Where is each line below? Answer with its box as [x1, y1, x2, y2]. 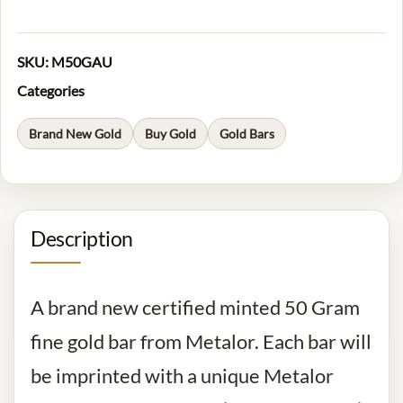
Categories [17, 81, 85, 99]
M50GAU [51, 52, 112, 70]
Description [31, 225, 133, 251]
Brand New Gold [29, 125, 121, 141]
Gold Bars [219, 125, 274, 141]
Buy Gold [145, 125, 196, 141]
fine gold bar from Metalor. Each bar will [31, 329, 372, 354]
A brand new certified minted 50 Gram [31, 295, 360, 319]
